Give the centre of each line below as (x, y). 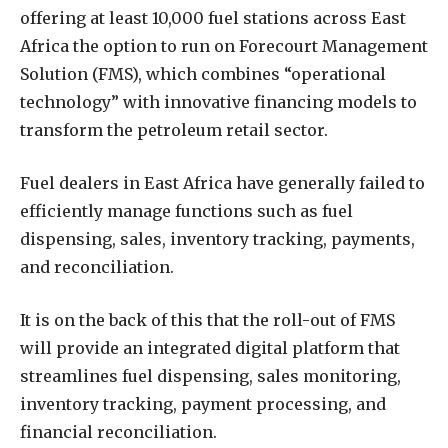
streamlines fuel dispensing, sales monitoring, (210, 375)
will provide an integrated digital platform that (210, 347)
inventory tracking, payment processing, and (203, 403)
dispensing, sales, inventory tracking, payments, (217, 238)
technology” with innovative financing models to (218, 102)
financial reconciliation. (118, 431)
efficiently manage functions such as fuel (186, 210)
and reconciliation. (97, 266)
